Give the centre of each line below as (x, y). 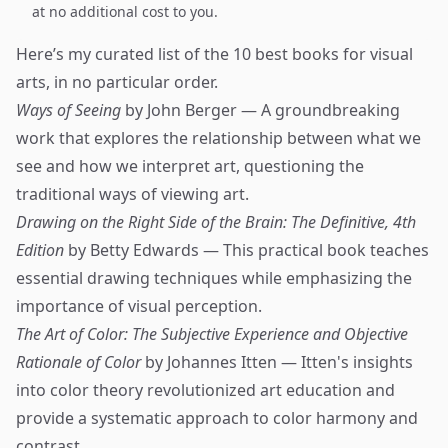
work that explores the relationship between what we (218, 138)
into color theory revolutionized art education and (205, 390)
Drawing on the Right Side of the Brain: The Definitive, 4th (216, 222)
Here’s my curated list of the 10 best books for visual (214, 54)
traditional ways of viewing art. (132, 194)
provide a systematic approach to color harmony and (217, 418)
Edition (40, 250)
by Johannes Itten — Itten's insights (277, 362)
